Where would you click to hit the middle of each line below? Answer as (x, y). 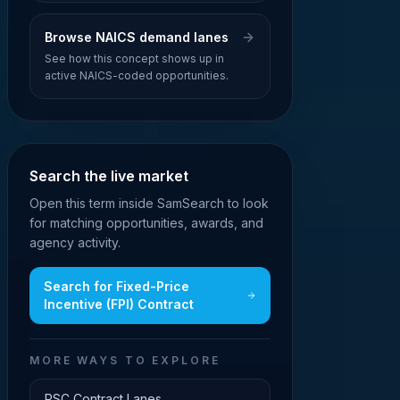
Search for (80, 286)
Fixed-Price (153, 286)
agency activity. (75, 242)
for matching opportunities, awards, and (146, 223)
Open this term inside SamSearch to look (149, 203)
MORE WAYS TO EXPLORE (125, 360)
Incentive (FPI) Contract (119, 304)
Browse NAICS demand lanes (137, 37)
